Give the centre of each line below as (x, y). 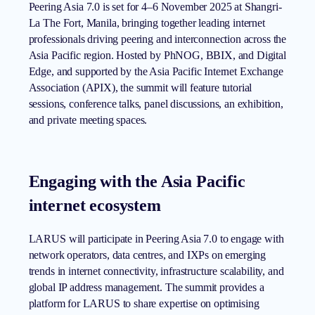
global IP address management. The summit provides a (146, 288)
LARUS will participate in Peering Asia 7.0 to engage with (156, 239)
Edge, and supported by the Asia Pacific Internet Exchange (156, 71)
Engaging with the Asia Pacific (137, 181)
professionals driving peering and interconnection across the (157, 39)
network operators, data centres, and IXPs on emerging (147, 255)
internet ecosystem (95, 205)
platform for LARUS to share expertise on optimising (144, 304)
